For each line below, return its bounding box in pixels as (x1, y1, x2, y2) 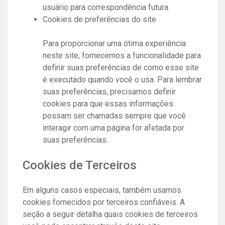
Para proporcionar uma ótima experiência (43, 38, 186, 48)
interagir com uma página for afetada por (43, 123, 184, 133)
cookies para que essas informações (43, 98, 173, 108)
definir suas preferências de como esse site (43, 62, 199, 72)
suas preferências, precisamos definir (43, 86, 176, 96)
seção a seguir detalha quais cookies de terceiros (23, 209, 198, 219)
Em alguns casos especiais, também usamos (23, 185, 181, 195)
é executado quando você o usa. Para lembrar (43, 74, 202, 84)
